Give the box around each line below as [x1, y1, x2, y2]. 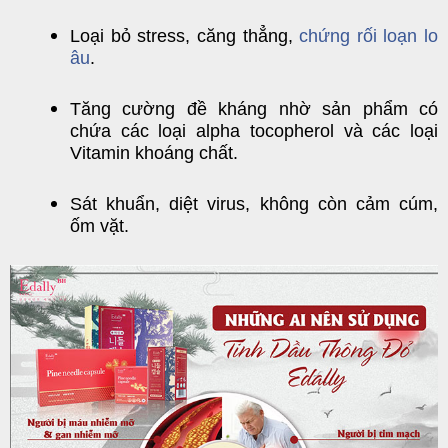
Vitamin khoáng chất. [70, 143, 238, 163]
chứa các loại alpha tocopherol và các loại [70, 121, 438, 141]
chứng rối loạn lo [299, 26, 438, 46]
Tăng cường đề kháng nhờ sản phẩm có [70, 99, 438, 119]
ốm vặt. [70, 216, 129, 236]
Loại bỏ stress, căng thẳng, [70, 26, 300, 46]
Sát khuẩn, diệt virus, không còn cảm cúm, [70, 194, 438, 214]
